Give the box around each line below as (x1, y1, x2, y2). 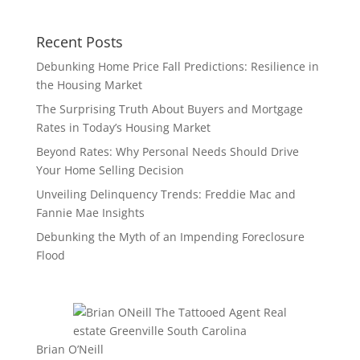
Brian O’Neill (35, 342, 104, 358)
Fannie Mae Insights (35, 205, 145, 221)
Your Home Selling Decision (35, 162, 184, 178)
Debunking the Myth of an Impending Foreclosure (35, 229, 305, 245)
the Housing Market (35, 77, 142, 93)
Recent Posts (35, 32, 123, 52)
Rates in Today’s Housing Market (35, 120, 211, 136)
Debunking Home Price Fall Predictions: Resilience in (35, 59, 319, 75)
